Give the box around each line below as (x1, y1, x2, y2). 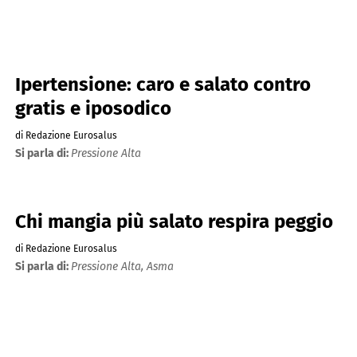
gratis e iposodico (14, 96, 171, 120)
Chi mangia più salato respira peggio (14, 210, 333, 233)
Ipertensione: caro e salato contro (14, 73, 311, 96)
